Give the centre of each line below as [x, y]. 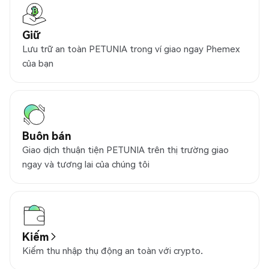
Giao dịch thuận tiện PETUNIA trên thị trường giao [125, 150]
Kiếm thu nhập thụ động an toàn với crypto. [113, 251]
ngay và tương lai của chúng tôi [86, 164]
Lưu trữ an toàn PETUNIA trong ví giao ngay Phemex [131, 49]
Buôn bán [47, 136]
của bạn [38, 63]
